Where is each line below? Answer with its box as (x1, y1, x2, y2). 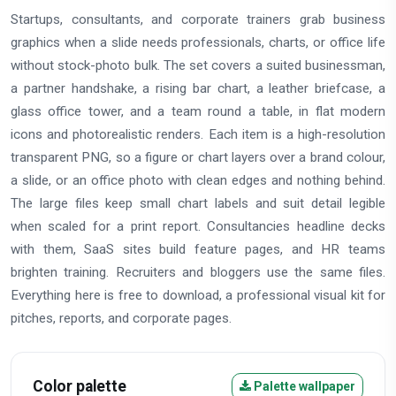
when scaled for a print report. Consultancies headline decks (11, 217, 385, 234)
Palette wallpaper (251, 378, 355, 393)
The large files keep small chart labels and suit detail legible (11, 194, 385, 211)
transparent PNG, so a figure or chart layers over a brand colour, (11, 148, 385, 165)
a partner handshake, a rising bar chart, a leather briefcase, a (11, 80, 385, 96)
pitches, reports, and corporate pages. (11, 309, 232, 326)
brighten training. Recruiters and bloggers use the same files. (11, 263, 385, 280)
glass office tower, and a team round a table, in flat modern (11, 103, 385, 119)
